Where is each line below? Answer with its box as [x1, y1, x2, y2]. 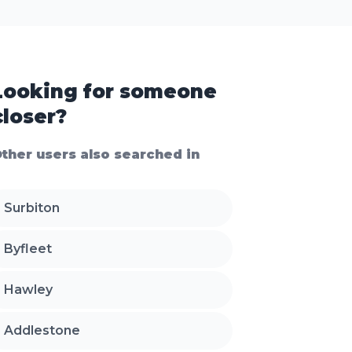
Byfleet [4, 241, 53, 257]
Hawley [4, 282, 53, 298]
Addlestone [4, 323, 81, 339]
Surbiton [4, 200, 60, 216]
